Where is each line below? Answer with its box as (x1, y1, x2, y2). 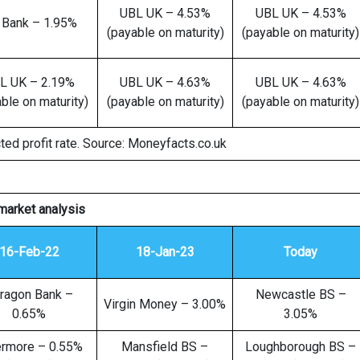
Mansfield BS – (121, 339, 208, 354)
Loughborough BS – (245, 339, 356, 354)
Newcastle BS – (255, 287, 346, 302)
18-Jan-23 (135, 244, 194, 260)
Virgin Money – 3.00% (104, 297, 226, 312)
